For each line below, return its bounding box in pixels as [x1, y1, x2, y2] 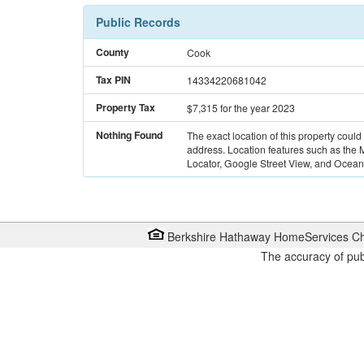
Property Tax [96, 100, 155, 115]
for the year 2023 [220, 101, 295, 115]
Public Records [96, 14, 180, 31]
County [96, 45, 129, 60]
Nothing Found [96, 128, 162, 143]
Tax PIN [96, 72, 131, 88]
